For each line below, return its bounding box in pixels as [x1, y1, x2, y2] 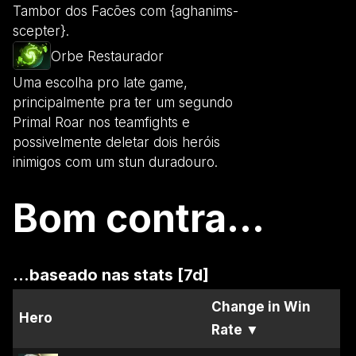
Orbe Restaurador [51, 48, 164, 65]
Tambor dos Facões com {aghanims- [13, 3, 238, 20]
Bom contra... [13, 194, 265, 242]
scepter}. [13, 23, 69, 40]
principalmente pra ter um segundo [13, 94, 233, 110]
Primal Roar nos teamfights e [13, 114, 190, 130]
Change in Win [211, 298, 311, 315]
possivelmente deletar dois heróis [13, 133, 220, 150]
